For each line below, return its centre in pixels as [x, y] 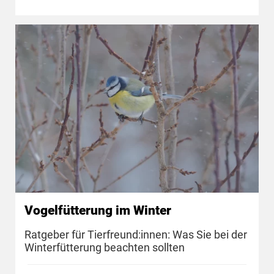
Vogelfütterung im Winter [98, 211]
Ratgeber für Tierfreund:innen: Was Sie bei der [136, 234]
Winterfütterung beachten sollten [105, 247]
